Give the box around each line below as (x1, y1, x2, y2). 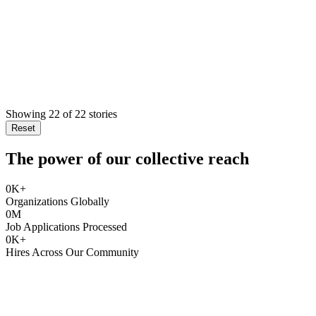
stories (86, 107, 117, 120)
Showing (6, 107, 46, 120)
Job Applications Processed (6, 220, 127, 233)
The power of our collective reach (6, 149, 249, 168)
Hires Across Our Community (6, 245, 139, 258)
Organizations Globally (6, 195, 109, 207)
